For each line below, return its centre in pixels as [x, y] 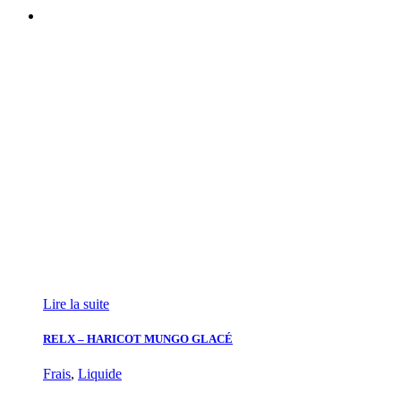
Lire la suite [76, 303]
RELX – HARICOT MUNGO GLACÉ [138, 339]
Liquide [100, 374]
